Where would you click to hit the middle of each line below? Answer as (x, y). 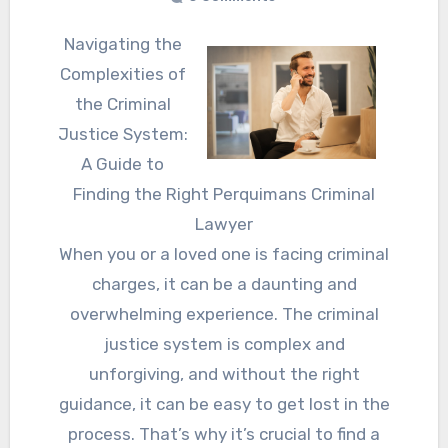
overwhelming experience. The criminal (224, 313)
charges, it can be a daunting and (224, 283)
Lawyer (224, 223)
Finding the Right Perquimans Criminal (224, 193)
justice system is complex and (224, 343)
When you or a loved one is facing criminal (224, 253)
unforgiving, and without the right (224, 373)
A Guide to (122, 163)
